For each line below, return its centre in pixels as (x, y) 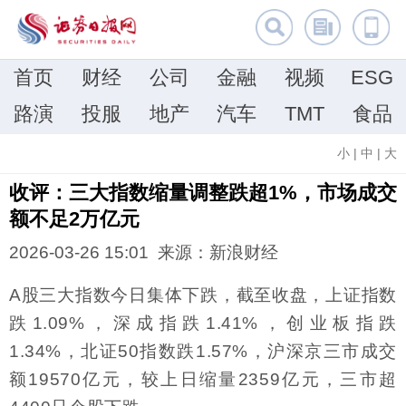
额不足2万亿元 (74, 219)
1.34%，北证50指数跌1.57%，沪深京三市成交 (203, 352)
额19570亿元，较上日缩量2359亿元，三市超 (203, 380)
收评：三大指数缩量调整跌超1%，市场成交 (203, 193)
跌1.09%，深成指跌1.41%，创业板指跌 (203, 324)
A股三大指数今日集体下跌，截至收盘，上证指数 (203, 295)
